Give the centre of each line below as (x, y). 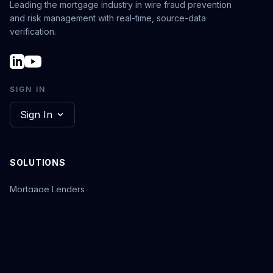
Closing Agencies (45, 255)
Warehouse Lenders (51, 211)
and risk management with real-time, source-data (108, 18)
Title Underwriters (46, 233)
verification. (33, 32)
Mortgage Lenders (47, 190)
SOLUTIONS (38, 163)
